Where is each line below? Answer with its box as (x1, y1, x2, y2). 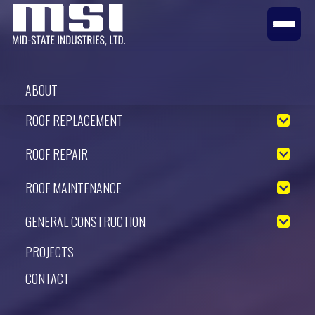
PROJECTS (25, 243, 74, 262)
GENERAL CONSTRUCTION (25, 212, 146, 231)
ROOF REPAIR (25, 145, 88, 164)
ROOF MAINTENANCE (25, 179, 122, 198)
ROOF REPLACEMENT (25, 111, 123, 130)
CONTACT (25, 269, 70, 288)
